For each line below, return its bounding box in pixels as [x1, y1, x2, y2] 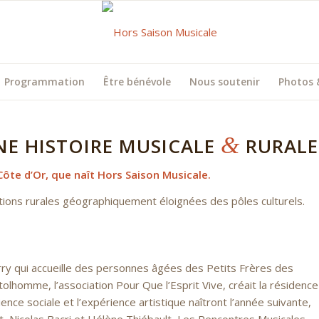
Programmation [4, 75, 85, 88]
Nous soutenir [189, 75, 261, 88]
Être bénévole [103, 75, 172, 88]
